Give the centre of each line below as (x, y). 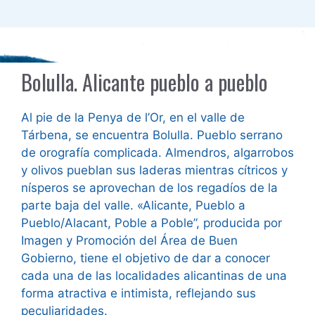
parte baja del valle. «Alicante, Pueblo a (133, 206)
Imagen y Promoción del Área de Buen (129, 241)
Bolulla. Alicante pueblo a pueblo (144, 82)
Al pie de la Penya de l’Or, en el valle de (133, 118)
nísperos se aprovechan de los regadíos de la (149, 188)
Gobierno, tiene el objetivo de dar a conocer (146, 258)
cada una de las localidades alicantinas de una (154, 276)
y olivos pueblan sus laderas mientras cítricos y (154, 171)
